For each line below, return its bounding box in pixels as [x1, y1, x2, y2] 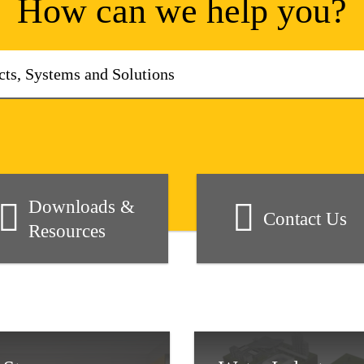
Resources [28, 220, 106, 241]
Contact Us [263, 208, 347, 229]
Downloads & [28, 196, 135, 217]
